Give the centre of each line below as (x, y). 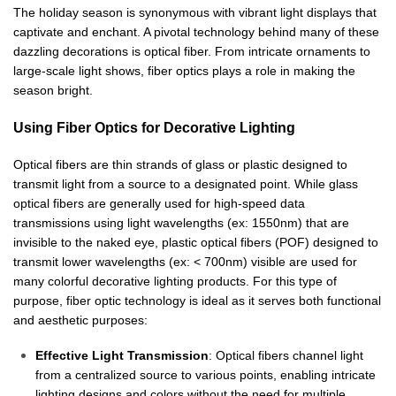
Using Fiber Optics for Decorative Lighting (154, 127)
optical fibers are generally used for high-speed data (159, 203)
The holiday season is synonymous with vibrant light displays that (195, 12)
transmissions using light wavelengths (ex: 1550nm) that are (181, 222)
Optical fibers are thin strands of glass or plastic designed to (180, 164)
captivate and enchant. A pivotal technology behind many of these (196, 31)
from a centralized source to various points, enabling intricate (206, 374)
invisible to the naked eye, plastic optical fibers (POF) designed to (196, 242)
